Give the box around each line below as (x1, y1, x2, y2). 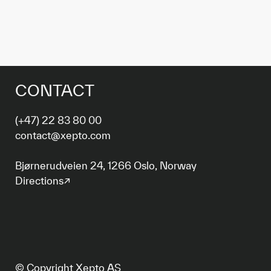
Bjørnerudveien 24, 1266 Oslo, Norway (15, 160, 197, 171)
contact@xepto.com (15, 129, 111, 141)
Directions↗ (15, 175, 71, 186)
